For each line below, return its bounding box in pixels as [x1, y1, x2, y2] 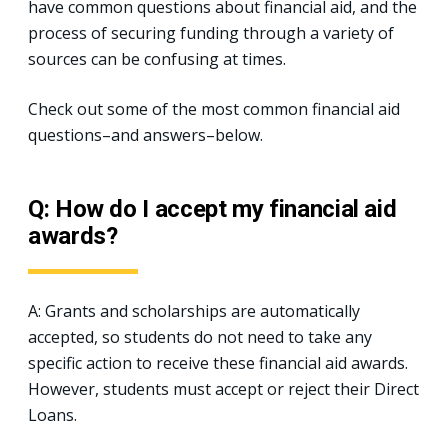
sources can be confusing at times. [28, 47, 286, 70]
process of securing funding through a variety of [28, 21, 394, 44]
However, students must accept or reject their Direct [28, 377, 419, 400]
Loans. [28, 403, 77, 426]
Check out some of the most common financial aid [28, 97, 400, 120]
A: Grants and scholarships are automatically [28, 299, 360, 322]
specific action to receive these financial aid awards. [28, 351, 408, 374]
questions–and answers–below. [28, 123, 263, 146]
